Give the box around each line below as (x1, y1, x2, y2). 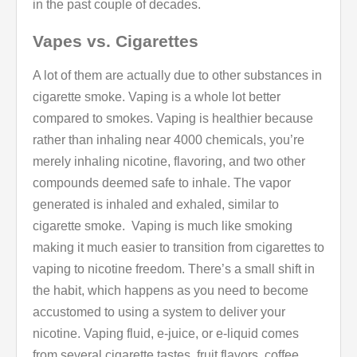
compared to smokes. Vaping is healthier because (33, 112, 313, 126)
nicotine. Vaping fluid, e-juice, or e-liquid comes (33, 327, 299, 341)
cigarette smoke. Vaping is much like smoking (33, 219, 292, 233)
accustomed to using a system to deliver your (33, 305, 285, 320)
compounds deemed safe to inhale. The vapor (33, 176, 291, 190)
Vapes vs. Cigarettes (33, 31, 198, 50)
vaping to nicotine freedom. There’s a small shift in (33, 262, 315, 277)
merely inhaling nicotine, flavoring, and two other (33, 155, 305, 169)
